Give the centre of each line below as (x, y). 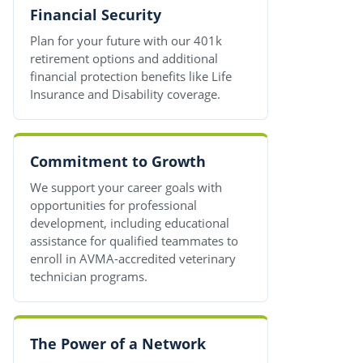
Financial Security (96, 15)
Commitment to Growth (118, 161)
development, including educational (130, 222)
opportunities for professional (113, 205)
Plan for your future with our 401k (126, 40)
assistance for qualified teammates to (134, 240)
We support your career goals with (126, 187)
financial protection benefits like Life (131, 76)
